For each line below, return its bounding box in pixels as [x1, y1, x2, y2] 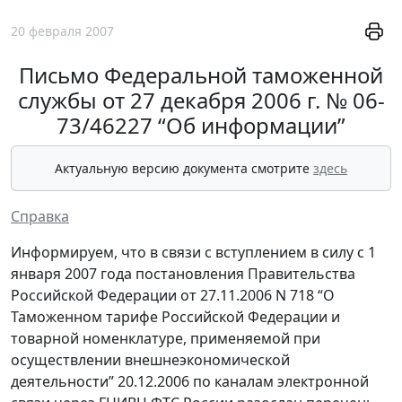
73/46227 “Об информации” [57, 110, 345, 140]
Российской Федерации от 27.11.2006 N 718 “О [11, 285, 335, 305]
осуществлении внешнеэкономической [11, 350, 290, 370]
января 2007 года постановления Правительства [11, 264, 355, 284]
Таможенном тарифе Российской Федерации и [11, 307, 340, 327]
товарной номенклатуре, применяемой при [11, 328, 320, 348]
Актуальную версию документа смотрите [55, 160, 313, 177]
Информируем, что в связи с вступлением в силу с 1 [11, 242, 376, 262]
